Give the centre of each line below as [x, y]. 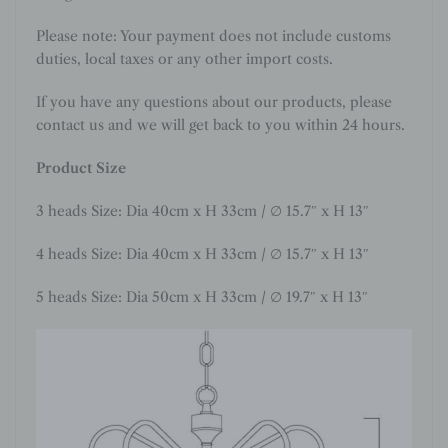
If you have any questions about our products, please [214, 101]
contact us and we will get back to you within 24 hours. [220, 124]
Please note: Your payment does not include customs [213, 35]
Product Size [81, 167]
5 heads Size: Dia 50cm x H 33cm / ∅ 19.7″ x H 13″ [202, 296]
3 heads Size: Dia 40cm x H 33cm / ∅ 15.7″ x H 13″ [202, 210]
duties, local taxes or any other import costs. [184, 58]
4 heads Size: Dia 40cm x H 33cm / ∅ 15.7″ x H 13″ [202, 253]
